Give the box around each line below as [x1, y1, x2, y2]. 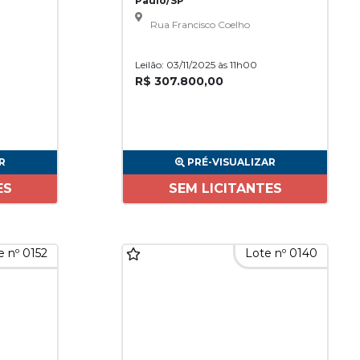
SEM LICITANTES [168, 181, 282, 196]
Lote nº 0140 [242, 246, 321, 260]
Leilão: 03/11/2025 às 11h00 [135, 59, 257, 71]
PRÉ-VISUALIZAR [186, 156, 276, 168]
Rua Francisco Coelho [149, 18, 250, 31]
